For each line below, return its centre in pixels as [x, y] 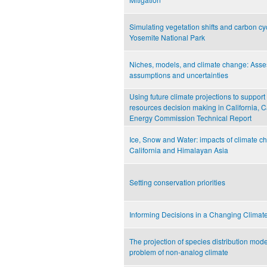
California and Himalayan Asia [179, 150]
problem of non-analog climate [179, 252]
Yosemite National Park [167, 38]
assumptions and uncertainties [179, 75]
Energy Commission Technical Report [190, 118]
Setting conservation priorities [177, 182]
